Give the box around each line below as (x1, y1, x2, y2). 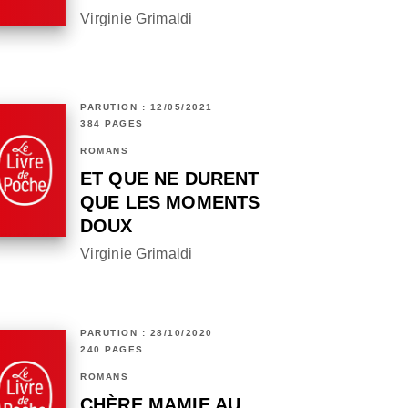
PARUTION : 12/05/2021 (80, 102, 213, 113)
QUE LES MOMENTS (80, 192, 260, 213)
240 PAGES (80, 344, 144, 355)
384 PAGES (80, 118, 144, 129)
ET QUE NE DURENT (80, 168, 260, 189)
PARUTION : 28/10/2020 (80, 328, 213, 339)
